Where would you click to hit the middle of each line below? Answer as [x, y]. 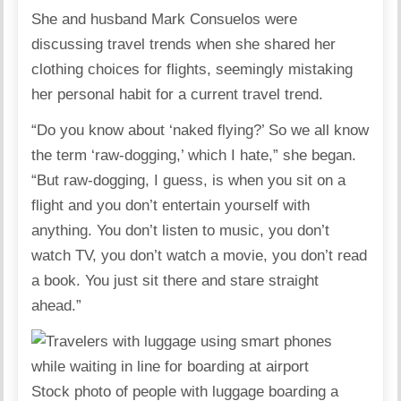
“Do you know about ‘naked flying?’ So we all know [200, 130]
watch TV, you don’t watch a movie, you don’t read [200, 255]
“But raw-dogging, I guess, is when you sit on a [189, 180]
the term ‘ [64, 155]
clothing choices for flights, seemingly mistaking [192, 69]
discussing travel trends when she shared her [184, 44]
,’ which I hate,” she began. [267, 155]
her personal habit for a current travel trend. [178, 94]
